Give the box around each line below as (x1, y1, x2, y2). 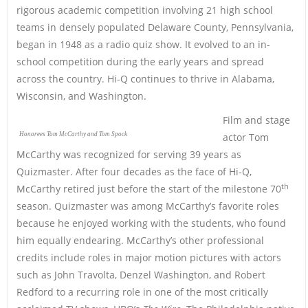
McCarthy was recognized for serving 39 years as (16, 147, 241, 161)
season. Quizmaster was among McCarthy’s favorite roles (16, 199, 279, 212)
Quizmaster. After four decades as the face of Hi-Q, (16, 164, 252, 178)
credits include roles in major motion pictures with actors (16, 250, 281, 264)
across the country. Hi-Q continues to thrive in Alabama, (16, 71, 274, 85)
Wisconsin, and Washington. (16, 89, 146, 102)
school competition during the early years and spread (16, 54, 264, 68)
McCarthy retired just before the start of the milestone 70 (16, 181, 281, 195)
